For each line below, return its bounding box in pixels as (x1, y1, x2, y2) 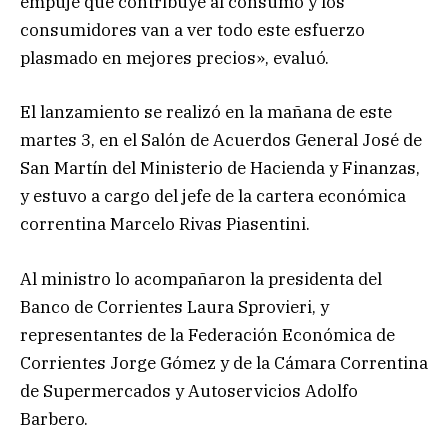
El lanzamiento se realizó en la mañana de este (20, 101, 392, 124)
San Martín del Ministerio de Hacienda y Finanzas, (20, 157, 420, 180)
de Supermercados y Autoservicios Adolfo (20, 379, 358, 402)
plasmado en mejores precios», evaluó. (20, 47, 329, 70)
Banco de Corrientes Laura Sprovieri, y (20, 295, 329, 318)
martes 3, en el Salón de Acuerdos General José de (20, 129, 422, 152)
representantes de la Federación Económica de (20, 323, 395, 346)
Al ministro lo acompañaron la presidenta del (20, 267, 382, 290)
